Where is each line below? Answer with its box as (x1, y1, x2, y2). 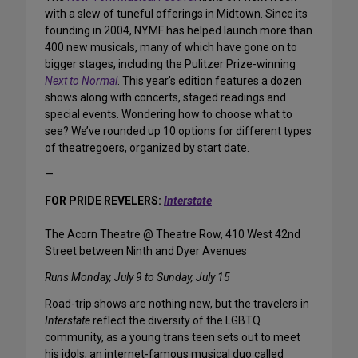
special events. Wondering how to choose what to (45, 108, 292, 121)
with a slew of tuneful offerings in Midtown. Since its (45, 7, 308, 21)
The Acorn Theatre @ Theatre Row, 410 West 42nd (45, 228, 300, 241)
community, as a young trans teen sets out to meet (45, 331, 300, 344)
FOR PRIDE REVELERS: (45, 194, 164, 208)
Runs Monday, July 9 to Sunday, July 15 (45, 271, 230, 284)
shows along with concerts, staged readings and (45, 91, 286, 105)
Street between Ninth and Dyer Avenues (45, 245, 247, 258)
